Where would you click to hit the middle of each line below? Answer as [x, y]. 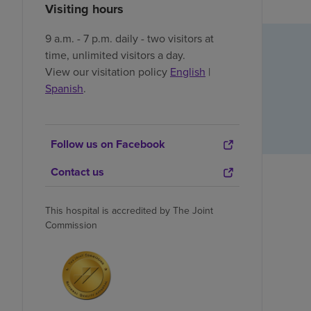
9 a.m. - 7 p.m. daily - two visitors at [129, 39]
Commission [71, 225]
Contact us [77, 172]
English [188, 72]
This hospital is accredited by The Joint [129, 211]
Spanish [64, 89]
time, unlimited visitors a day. [115, 55]
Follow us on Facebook [108, 144]
